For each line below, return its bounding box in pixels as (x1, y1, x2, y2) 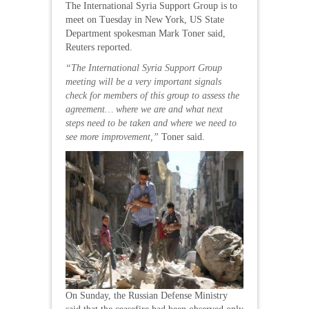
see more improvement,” (66, 132, 159, 142)
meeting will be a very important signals (66, 77, 221, 87)
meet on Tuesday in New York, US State (66, 14, 224, 25)
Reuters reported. (66, 42, 132, 52)
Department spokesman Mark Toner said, (66, 28, 226, 39)
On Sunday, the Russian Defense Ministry (66, 290, 228, 301)
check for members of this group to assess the (66, 90, 239, 101)
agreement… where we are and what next (66, 104, 223, 114)
